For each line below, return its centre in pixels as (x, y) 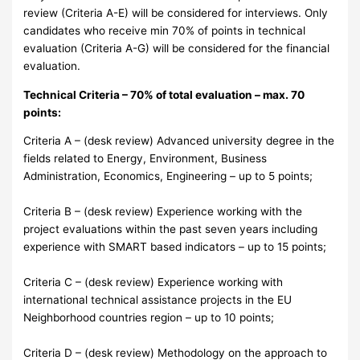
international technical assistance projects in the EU (158, 300)
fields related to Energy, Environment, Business (145, 159)
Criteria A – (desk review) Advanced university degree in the (179, 141)
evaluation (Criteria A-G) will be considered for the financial (177, 48)
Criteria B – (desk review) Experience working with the (163, 212)
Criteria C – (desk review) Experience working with (153, 282)
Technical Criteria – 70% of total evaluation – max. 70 (164, 94)
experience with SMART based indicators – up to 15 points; (175, 247)
